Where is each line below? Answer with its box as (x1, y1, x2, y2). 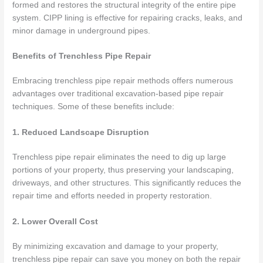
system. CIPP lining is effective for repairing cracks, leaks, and (12, 13, 243, 22)
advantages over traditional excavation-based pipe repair (12, 89, 224, 99)
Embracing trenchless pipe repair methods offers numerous (12, 76, 234, 86)
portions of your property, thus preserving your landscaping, (12, 166, 234, 175)
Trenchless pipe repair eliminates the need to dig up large (12, 153, 227, 162)
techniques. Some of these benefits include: (12, 102, 175, 112)
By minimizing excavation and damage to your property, (12, 242, 219, 251)
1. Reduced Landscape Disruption (12, 128, 150, 137)
